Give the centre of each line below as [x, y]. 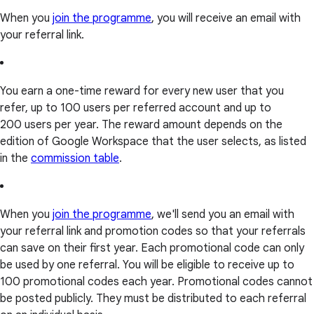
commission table [75, 159]
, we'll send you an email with [223, 215]
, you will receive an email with [226, 19]
